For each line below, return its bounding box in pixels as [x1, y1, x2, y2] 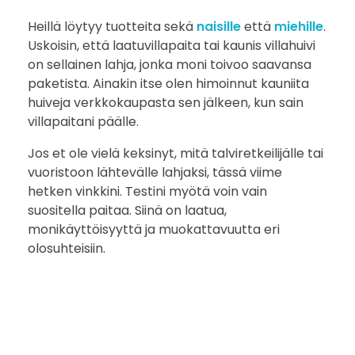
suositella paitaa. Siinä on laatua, [28, 200, 227, 219]
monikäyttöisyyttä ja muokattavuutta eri [28, 219, 280, 239]
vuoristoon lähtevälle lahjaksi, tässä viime [28, 162, 282, 181]
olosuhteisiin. [28, 239, 105, 258]
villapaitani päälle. [28, 112, 139, 131]
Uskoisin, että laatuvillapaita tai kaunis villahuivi [28, 36, 315, 55]
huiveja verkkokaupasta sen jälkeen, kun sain [28, 93, 303, 112]
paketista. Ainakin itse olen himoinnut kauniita [28, 74, 309, 93]
